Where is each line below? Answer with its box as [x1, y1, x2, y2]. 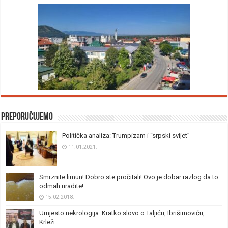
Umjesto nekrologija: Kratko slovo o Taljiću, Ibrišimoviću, [39, 209, 205, 217]
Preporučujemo [1, 112, 53, 123]
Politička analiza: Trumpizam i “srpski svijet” [62, 132, 190, 140]
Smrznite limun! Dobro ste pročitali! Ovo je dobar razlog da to [39, 173, 219, 181]
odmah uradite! [39, 182, 84, 190]
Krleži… [39, 218, 60, 226]
